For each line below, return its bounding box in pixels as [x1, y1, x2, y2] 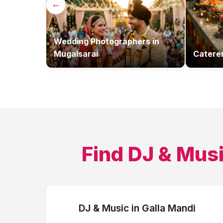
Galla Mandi [141, 202, 196, 214]
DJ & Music [78, 202, 129, 214]
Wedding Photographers [54, 36, 150, 46]
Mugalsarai [54, 49, 98, 59]
